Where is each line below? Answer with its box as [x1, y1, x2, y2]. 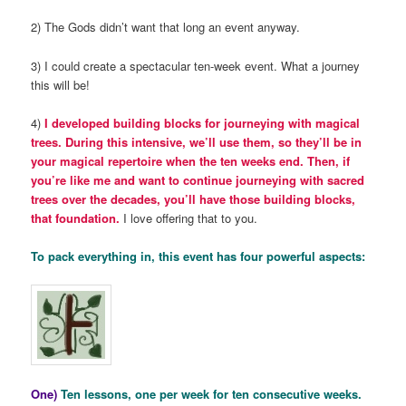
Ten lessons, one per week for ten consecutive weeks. [61, 385, 362, 403]
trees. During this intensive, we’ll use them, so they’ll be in [31, 132, 362, 150]
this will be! [31, 75, 91, 93]
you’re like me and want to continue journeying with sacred [31, 170, 365, 188]
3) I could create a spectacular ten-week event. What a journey [31, 56, 361, 74]
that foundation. [31, 208, 121, 227]
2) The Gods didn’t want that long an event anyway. [31, 18, 301, 36]
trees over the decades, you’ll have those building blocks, [31, 189, 356, 208]
